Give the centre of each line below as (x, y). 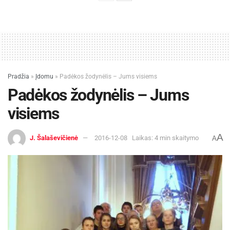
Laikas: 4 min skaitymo (165, 138)
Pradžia (18, 77)
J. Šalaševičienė (54, 138)
